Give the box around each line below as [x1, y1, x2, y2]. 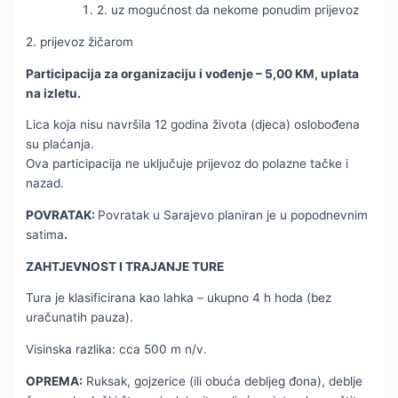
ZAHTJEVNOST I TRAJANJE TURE [26, 259, 225, 274]
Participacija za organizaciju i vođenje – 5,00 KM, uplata [26, 66, 360, 81]
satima [26, 227, 65, 243]
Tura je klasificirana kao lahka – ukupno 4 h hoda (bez [26, 291, 332, 306]
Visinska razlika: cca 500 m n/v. [26, 342, 208, 357]
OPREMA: [26, 373, 84, 388]
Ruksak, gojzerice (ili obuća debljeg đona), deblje [83, 373, 363, 388]
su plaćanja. [26, 137, 95, 152]
